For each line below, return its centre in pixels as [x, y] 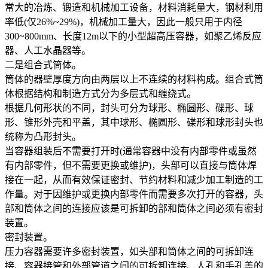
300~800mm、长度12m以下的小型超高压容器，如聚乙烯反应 [133, 36]
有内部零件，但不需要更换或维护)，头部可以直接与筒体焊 [131, 165]
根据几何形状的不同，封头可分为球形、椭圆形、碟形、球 [129, 108]
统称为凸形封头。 [43, 136]
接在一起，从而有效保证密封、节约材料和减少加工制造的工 [134, 179]
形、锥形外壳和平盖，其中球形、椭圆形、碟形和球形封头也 [134, 122]
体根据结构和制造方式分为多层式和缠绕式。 [100, 93]
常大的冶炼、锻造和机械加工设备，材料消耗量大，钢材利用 [134, 7]
